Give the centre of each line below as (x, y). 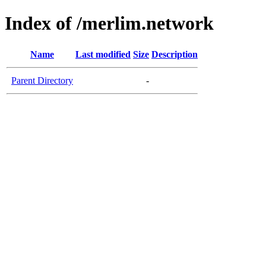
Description (175, 54)
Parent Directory (42, 80)
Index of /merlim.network (109, 23)
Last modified (103, 54)
